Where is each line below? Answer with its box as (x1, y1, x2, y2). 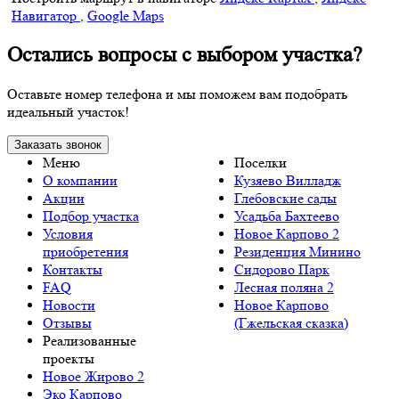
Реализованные (43, 331, 136, 349)
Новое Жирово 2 (43, 367, 144, 385)
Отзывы (43, 313, 92, 331)
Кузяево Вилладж (234, 171, 341, 189)
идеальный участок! (7, 102, 129, 120)
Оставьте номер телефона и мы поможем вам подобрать (7, 85, 347, 102)
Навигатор (12, 7, 80, 25)
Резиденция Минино (234, 242, 361, 260)
